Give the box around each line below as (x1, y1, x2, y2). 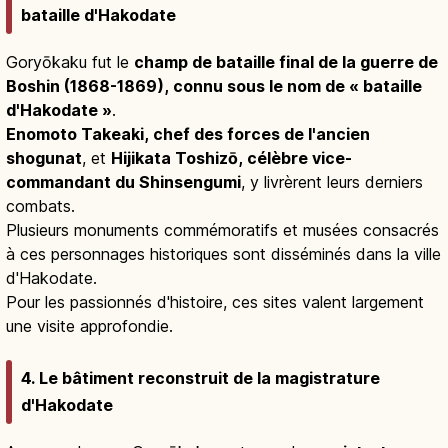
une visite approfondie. (6, 315, 173, 336)
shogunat (6, 147, 82, 168)
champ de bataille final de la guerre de (134, 51, 438, 72)
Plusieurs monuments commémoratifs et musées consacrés (6, 219, 439, 240)
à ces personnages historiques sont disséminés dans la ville (6, 243, 441, 264)
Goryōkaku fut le (6, 51, 134, 72)
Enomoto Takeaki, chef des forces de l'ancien (6, 123, 370, 144)
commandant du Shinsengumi (6, 171, 241, 192)
